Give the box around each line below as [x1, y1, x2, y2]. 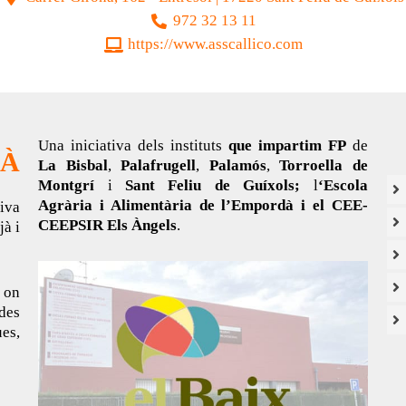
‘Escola [317, 177, 368, 195]
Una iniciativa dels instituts [38, 137, 228, 155]
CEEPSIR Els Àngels [38, 217, 178, 235]
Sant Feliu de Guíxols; [125, 177, 301, 195]
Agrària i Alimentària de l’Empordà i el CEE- [38, 197, 368, 215]
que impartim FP [227, 137, 346, 155]
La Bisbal [38, 157, 108, 175]
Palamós [208, 157, 266, 175]
